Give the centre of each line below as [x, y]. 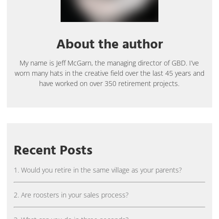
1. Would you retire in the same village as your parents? [98, 170]
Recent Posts [53, 150]
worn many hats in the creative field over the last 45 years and [109, 73]
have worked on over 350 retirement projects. [109, 83]
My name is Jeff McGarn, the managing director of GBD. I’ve [109, 63]
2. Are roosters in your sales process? [71, 195]
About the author [109, 45]
